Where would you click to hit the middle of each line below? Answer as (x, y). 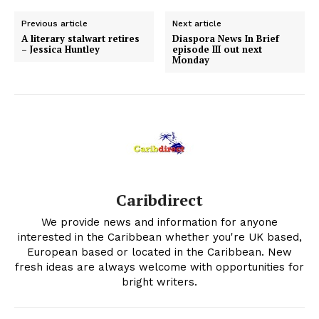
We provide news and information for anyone (159, 222)
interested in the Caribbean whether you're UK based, (159, 237)
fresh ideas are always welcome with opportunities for (159, 267)
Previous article (54, 23)
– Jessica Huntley (61, 49)
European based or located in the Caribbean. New (159, 252)
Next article (197, 23)
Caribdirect (159, 199)
